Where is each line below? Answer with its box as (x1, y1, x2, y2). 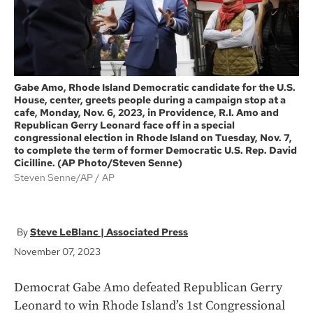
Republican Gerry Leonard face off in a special (14, 119, 235, 132)
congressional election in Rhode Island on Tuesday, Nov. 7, (14, 131, 292, 145)
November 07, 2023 (14, 245, 101, 259)
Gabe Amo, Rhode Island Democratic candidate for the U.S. (14, 81, 296, 94)
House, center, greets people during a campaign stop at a (14, 94, 286, 107)
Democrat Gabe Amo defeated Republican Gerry (14, 279, 282, 296)
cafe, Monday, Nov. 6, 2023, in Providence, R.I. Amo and (14, 106, 279, 119)
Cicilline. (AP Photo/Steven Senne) (14, 156, 182, 170)
